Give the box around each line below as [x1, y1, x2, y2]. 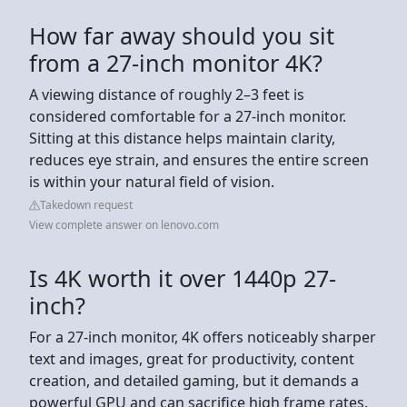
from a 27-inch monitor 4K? [29, 46, 323, 78]
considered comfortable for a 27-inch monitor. [29, 105, 346, 126]
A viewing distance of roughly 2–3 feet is [29, 84, 304, 104]
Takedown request [40, 196, 133, 213]
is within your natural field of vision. [29, 171, 274, 192]
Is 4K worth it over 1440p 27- [29, 262, 336, 293]
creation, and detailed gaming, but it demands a [29, 370, 359, 391]
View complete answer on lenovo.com [29, 216, 219, 233]
